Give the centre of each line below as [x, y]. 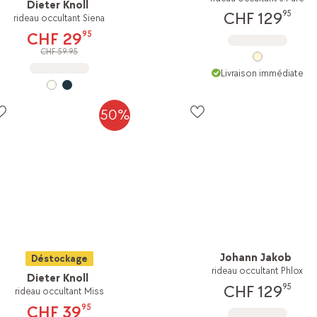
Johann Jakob [256, 258]
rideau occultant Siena [59, 18]
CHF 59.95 [59, 52]
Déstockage [59, 259]
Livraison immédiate [262, 73]
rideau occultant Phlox [258, 271]
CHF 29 [54, 40]
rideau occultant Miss [59, 292]
